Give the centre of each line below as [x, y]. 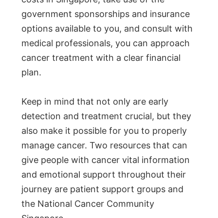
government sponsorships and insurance [106, 14]
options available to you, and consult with [107, 29]
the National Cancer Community [88, 204]
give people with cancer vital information [106, 160]
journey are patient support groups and [102, 189]
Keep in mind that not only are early [95, 102]
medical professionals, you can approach [106, 43]
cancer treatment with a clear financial [101, 58]
